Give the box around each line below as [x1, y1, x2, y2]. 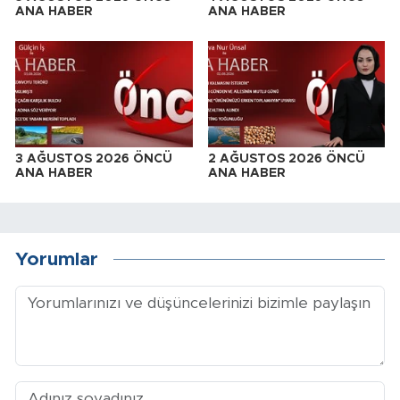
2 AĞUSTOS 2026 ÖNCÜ [207, 152, 365, 165]
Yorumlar [15, 250, 98, 270]
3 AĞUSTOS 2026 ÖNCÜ [15, 152, 172, 165]
